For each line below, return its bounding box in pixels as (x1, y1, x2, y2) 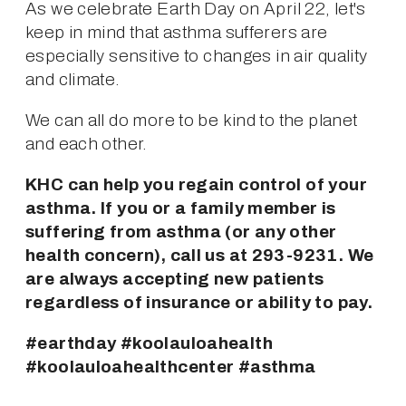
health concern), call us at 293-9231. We (25, 245, 374, 265)
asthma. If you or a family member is (25, 198, 336, 217)
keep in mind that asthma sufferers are (25, 22, 328, 42)
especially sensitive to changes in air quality (25, 45, 368, 65)
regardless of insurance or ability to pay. (25, 292, 373, 312)
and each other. (25, 133, 148, 153)
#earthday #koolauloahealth (25, 333, 273, 353)
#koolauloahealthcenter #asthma (25, 356, 316, 376)
